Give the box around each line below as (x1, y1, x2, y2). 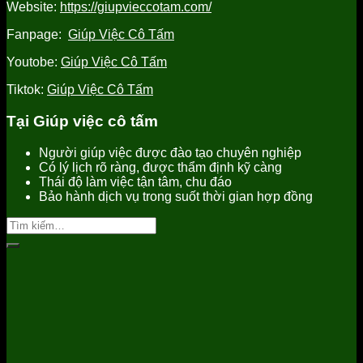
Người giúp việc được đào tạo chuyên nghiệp (39, 145, 301, 160)
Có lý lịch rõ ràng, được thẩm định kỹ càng (39, 160, 282, 174)
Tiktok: (6, 83, 47, 97)
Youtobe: (6, 55, 61, 70)
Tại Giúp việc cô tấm (6, 112, 158, 130)
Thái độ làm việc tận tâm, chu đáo (39, 174, 232, 189)
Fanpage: (6, 28, 68, 42)
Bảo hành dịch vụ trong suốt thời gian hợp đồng (39, 189, 313, 203)
